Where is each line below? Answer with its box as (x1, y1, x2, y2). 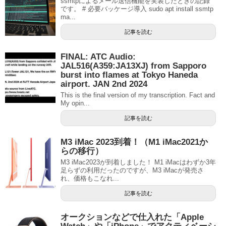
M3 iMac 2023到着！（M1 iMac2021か (61, 137, 208, 147)
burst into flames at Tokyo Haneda (61, 70, 198, 80)
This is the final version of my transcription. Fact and (61, 91, 215, 99)
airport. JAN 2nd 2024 (61, 79, 147, 89)
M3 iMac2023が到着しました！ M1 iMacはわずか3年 (61, 158, 216, 166)
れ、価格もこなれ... (61, 175, 119, 183)
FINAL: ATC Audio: (61, 52, 136, 62)
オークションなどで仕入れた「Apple (61, 212, 204, 222)
